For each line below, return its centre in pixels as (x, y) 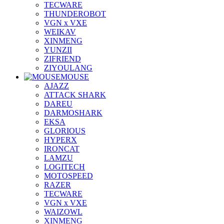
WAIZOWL (63, 212)
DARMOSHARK (73, 113)
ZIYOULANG (68, 68)
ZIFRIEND (62, 59)
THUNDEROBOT (75, 14)
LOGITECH (64, 167)
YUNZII (58, 50)
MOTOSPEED (68, 176)
